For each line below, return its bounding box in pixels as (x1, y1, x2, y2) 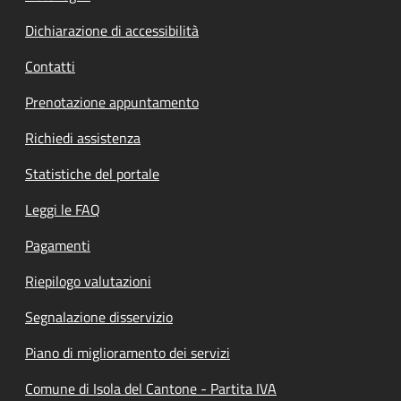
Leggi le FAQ (25, 199, 100, 220)
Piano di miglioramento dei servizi (25, 342, 230, 363)
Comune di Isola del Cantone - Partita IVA (25, 378, 277, 399)
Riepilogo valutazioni (25, 270, 151, 292)
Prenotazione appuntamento (25, 91, 199, 113)
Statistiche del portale (25, 163, 159, 184)
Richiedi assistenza (25, 127, 141, 149)
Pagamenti (25, 235, 90, 256)
